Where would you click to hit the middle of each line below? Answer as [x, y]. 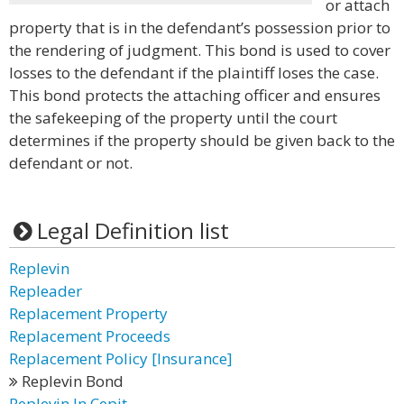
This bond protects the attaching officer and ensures [195, 95]
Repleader [46, 291]
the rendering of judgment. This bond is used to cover [200, 50]
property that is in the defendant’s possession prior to [200, 28]
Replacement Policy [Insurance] [121, 358]
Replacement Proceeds [90, 336]
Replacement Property [88, 313]
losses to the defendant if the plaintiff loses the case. [194, 73]
